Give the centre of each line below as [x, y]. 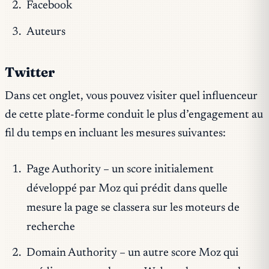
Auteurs [46, 32]
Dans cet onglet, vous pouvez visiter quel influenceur [131, 97]
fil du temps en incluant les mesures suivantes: [115, 134]
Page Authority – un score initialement [120, 169]
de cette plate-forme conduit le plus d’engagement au [134, 115]
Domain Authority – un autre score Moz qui [132, 253]
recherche [50, 227]
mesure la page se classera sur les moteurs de [133, 208]
